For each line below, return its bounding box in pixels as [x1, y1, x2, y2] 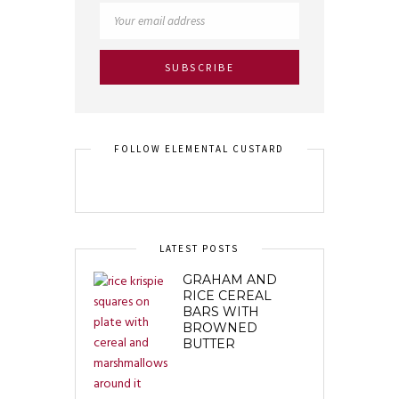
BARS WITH [183, 304, 259, 321]
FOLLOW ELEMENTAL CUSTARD [114, 142, 284, 156]
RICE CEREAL [183, 288, 272, 305]
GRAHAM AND [183, 272, 277, 289]
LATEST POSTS [159, 242, 239, 256]
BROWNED [183, 320, 257, 337]
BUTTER [183, 336, 235, 353]
